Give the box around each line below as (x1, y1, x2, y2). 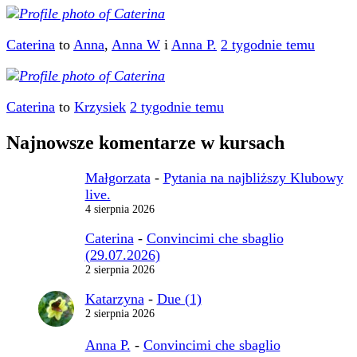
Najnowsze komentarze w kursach (6, 131, 284, 153)
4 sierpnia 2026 (84, 202, 155, 215)
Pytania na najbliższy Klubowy (163, 169, 343, 186)
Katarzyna (84, 290, 144, 307)
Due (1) (156, 290, 202, 307)
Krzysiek (74, 98, 126, 115)
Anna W (112, 36, 160, 53)
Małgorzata (84, 169, 151, 186)
